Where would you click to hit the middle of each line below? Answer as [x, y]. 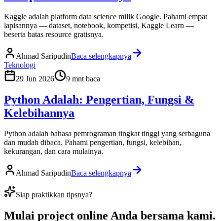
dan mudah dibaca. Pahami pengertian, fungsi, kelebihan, [93, 143]
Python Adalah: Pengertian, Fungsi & [99, 99]
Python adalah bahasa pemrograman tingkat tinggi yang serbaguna [107, 134]
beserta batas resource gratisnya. [54, 34]
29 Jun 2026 [35, 78]
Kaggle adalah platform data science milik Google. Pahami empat [106, 16]
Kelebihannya [39, 113]
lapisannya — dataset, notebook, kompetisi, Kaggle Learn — [99, 25]
